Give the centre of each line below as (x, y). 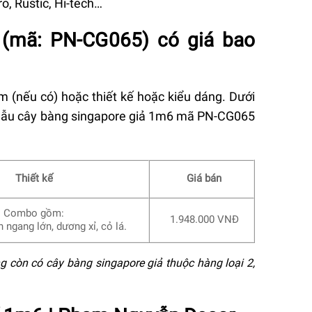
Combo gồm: (34, 213)
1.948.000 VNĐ (204, 220)
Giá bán (204, 179)
